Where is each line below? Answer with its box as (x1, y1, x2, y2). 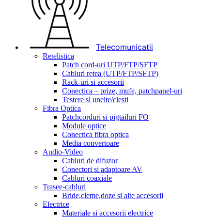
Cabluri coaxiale (62, 174, 112, 183)
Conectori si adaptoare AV (62, 165, 142, 174)
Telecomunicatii (96, 42, 153, 52)
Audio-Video (43, 148, 83, 156)
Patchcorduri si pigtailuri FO (62, 113, 149, 122)
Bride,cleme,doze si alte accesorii (62, 191, 163, 200)
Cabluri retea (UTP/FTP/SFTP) (62, 69, 158, 78)
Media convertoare (62, 139, 119, 148)
